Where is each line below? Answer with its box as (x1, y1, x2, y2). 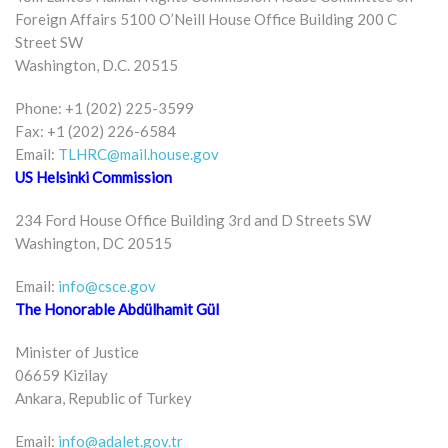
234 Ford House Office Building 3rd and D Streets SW (15, 210, 371, 229)
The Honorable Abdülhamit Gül (15, 299, 219, 318)
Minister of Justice (15, 342, 139, 361)
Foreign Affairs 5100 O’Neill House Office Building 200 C (15, 9, 397, 28)
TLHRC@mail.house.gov (58, 144, 219, 163)
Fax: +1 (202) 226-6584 (15, 121, 176, 140)
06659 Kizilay (15, 365, 108, 384)
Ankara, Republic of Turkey (15, 388, 192, 407)
